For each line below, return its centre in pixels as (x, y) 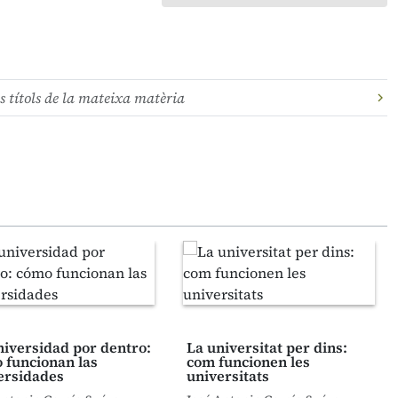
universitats (228, 376)
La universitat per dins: (267, 347)
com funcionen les (248, 362)
